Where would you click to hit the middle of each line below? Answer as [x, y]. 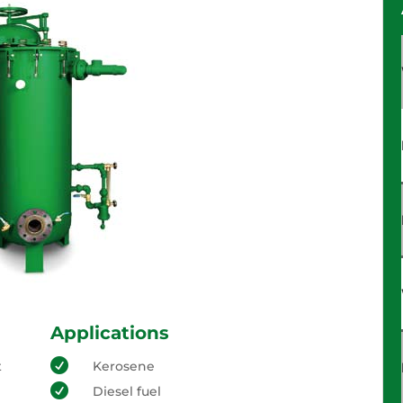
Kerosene [123, 366]
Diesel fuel [126, 391]
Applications [109, 332]
